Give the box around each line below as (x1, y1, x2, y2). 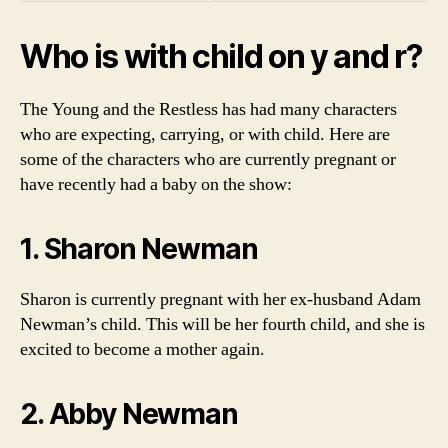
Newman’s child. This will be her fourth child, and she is (20, 313, 425, 336)
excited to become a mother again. (20, 338, 265, 361)
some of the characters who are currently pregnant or (20, 148, 396, 171)
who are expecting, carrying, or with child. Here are (20, 123, 390, 146)
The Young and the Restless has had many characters (20, 98, 397, 121)
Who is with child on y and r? (20, 37, 422, 76)
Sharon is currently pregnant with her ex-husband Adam (20, 288, 421, 311)
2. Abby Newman (20, 397, 238, 431)
